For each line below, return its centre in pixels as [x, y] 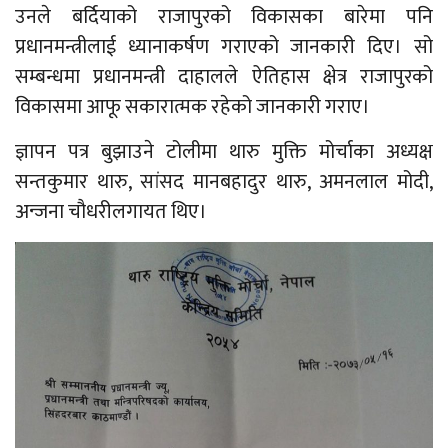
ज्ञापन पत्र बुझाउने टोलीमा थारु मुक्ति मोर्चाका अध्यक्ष [224, 151]
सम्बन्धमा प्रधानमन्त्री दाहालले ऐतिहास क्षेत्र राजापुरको [224, 76]
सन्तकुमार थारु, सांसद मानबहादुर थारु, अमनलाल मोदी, [224, 181]
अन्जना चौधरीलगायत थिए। [111, 211]
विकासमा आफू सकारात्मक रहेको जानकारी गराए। [192, 106]
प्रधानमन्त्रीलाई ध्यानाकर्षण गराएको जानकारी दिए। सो [224, 46]
